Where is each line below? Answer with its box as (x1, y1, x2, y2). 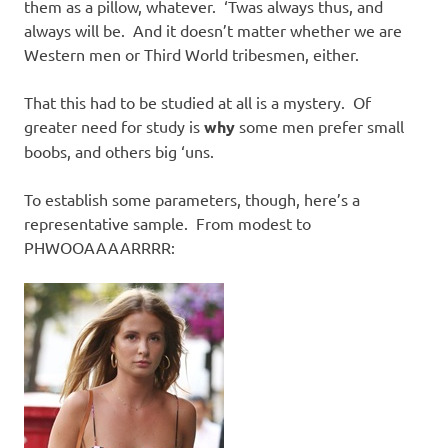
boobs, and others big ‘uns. (24, 140, 214, 161)
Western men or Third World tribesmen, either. (24, 43, 359, 64)
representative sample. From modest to (24, 212, 315, 233)
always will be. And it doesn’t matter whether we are (24, 19, 402, 40)
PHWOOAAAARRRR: (24, 236, 175, 257)
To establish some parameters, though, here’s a (24, 188, 360, 209)
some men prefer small (235, 115, 404, 136)
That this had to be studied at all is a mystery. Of (24, 91, 371, 112)
